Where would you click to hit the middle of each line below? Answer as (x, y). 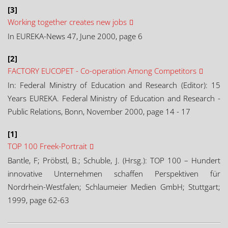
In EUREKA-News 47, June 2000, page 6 (75, 36)
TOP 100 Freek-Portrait (47, 146)
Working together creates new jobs (67, 22)
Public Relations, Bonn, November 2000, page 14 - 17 (99, 111)
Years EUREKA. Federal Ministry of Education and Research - (114, 98)
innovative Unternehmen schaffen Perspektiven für (114, 174)
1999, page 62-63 (38, 200)
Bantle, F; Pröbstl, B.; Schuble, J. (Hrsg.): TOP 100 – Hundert (114, 160)
